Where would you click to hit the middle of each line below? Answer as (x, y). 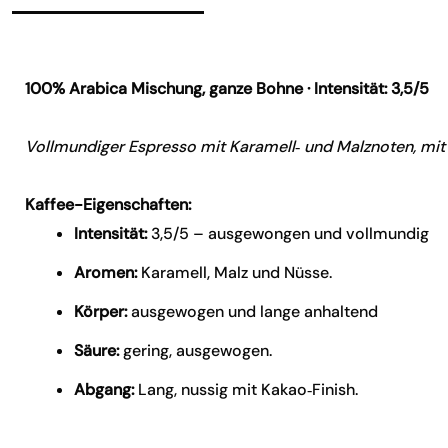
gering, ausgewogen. (196, 350)
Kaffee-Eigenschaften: (108, 204)
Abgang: (104, 389)
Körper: (101, 311)
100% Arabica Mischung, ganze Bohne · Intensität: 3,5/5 (227, 88)
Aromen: (106, 272)
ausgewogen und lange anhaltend (253, 311)
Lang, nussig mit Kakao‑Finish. (246, 389)
